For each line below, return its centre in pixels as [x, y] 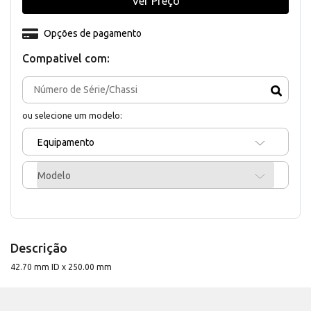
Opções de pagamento [92, 34]
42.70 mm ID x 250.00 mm [61, 267]
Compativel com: [66, 59]
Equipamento [66, 143]
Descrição [39, 248]
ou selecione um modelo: [72, 116]
